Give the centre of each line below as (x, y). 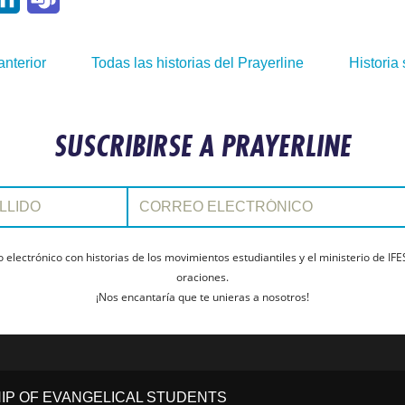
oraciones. (202, 277)
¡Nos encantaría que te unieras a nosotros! (202, 297)
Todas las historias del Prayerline (198, 63)
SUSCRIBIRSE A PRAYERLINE (202, 146)
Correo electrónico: (174, 192)
